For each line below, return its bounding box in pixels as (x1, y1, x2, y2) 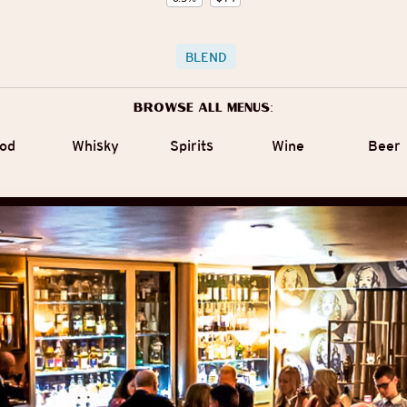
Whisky (72, 136, 119, 154)
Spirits (170, 136, 213, 154)
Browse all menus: (134, 102, 273, 115)
